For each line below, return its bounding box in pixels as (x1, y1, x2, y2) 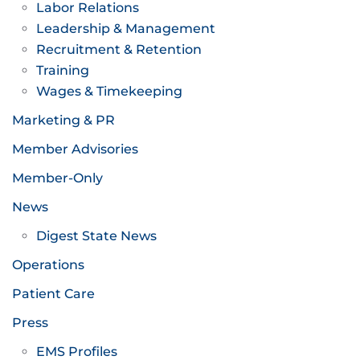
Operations (12, 256, 84, 272)
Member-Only (12, 170, 103, 186)
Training (36, 62, 89, 78)
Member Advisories (12, 141, 138, 157)
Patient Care (12, 285, 95, 301)
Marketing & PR (12, 112, 115, 128)
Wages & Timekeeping (36, 83, 182, 99)
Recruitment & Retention (36, 41, 202, 57)
